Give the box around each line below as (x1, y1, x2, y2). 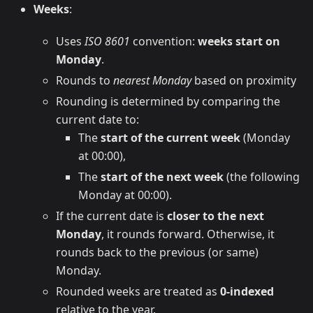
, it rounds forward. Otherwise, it (101, 226, 275, 242)
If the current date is (56, 208, 167, 224)
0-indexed (220, 283, 274, 299)
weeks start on (198, 33, 280, 49)
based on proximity (191, 72, 296, 88)
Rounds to (56, 72, 113, 88)
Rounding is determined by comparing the (56, 93, 280, 109)
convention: (130, 33, 198, 49)
